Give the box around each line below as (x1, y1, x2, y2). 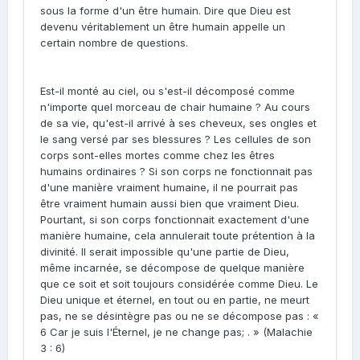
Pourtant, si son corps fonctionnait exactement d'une (40, 213, 309, 226)
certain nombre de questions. (40, 36, 188, 49)
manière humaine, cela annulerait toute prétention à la (40, 229, 315, 242)
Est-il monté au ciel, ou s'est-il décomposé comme (40, 84, 295, 97)
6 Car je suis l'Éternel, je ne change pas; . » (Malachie (40, 325, 313, 338)
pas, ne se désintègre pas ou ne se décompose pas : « (40, 309, 319, 322)
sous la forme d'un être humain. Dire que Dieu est (40, 4, 291, 17)
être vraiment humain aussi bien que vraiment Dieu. (40, 197, 299, 210)
